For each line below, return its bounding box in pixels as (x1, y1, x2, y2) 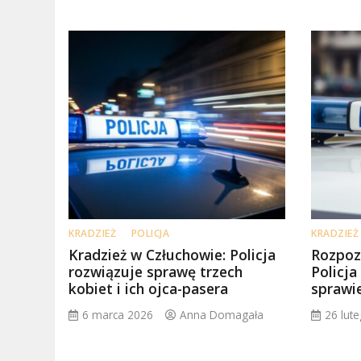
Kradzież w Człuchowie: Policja (68, 245, 276, 265)
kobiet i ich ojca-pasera (68, 279, 229, 299)
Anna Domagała (180, 307, 264, 323)
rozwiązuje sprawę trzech (68, 262, 243, 282)
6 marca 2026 (82, 307, 154, 323)
